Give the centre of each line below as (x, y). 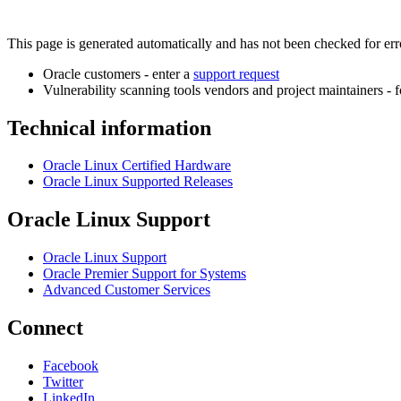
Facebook (71, 366)
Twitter (63, 382)
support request (236, 73)
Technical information (109, 128)
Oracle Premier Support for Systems (145, 274)
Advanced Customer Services (127, 290)
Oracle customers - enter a (118, 73)
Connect (45, 328)
